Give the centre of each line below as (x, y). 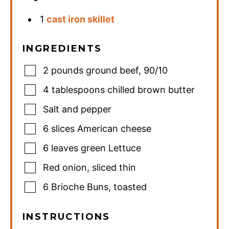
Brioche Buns (80, 187)
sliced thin (114, 167)
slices (63, 129)
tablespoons (78, 90)
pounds (67, 70)
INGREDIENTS (62, 49)
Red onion (65, 167)
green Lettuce (111, 148)
